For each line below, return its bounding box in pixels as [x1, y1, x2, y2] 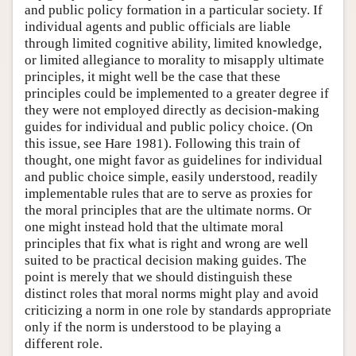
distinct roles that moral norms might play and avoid [25, 286, 319, 302]
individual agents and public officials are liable [25, 19, 291, 35]
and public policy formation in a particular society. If [25, 2, 323, 18]
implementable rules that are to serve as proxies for [25, 186, 312, 202]
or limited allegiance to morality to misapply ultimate [25, 52, 324, 68]
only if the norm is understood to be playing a [25, 319, 281, 335]
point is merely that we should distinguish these [25, 269, 292, 285]
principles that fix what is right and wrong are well [25, 236, 308, 252]
